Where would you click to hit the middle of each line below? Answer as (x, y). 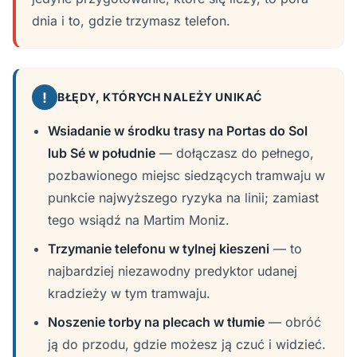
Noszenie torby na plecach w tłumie (156, 322)
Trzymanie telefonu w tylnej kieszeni (159, 249)
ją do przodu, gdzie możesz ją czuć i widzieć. (187, 344)
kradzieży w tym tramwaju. (129, 293)
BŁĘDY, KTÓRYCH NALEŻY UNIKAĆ (160, 97)
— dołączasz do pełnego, (235, 153)
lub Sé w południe (102, 153)
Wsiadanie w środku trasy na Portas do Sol (178, 131)
